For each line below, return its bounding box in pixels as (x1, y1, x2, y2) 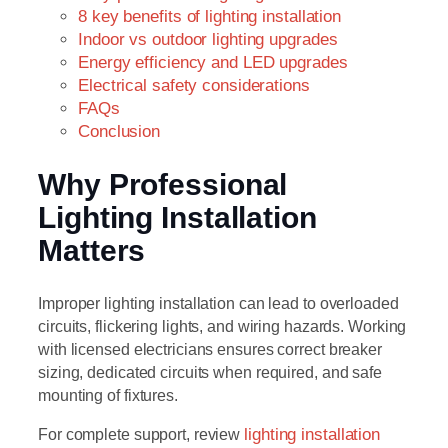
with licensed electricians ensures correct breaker (38, 339, 382, 358)
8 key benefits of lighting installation (78, 6, 342, 26)
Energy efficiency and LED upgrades (78, 52, 348, 72)
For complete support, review (38, 424, 245, 443)
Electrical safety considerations (78, 75, 310, 95)
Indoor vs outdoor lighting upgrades (78, 29, 338, 49)
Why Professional (38, 167, 288, 201)
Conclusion (78, 121, 160, 141)
